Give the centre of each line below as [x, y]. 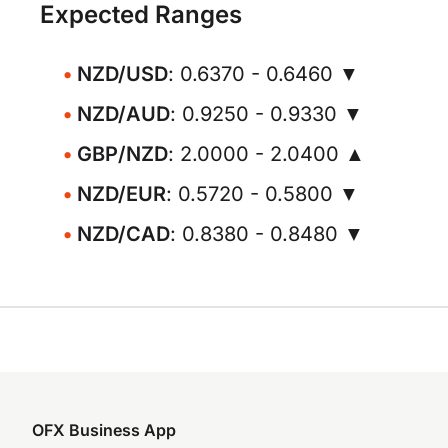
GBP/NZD [122, 154]
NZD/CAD [123, 234]
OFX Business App [104, 430]
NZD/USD [122, 74]
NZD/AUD [123, 114]
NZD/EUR [121, 194]
